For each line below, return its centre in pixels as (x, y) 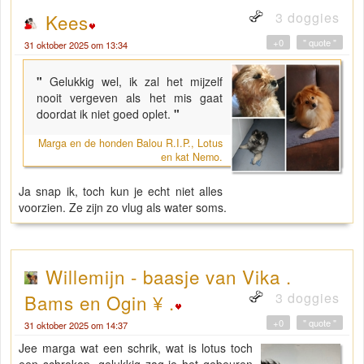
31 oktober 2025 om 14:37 (76, 325)
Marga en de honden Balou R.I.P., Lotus (131, 143)
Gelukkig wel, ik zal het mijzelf (136, 81)
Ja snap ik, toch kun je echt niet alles (121, 191)
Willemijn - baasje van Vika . (169, 276)
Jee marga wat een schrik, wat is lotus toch (136, 347)
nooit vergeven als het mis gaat (130, 97)
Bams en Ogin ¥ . (100, 302)
